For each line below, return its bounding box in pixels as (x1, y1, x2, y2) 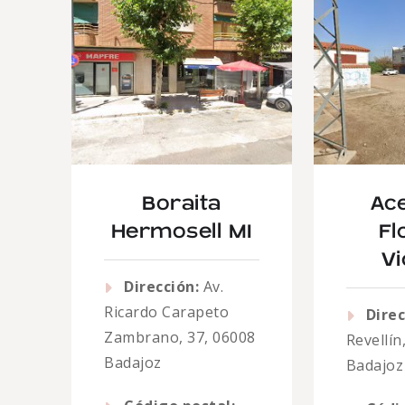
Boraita (142, 193, 221, 214)
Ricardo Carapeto (104, 302, 230, 322)
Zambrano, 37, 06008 (104, 327, 256, 347)
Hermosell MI (110, 221, 252, 242)
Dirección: (124, 277, 200, 297)
